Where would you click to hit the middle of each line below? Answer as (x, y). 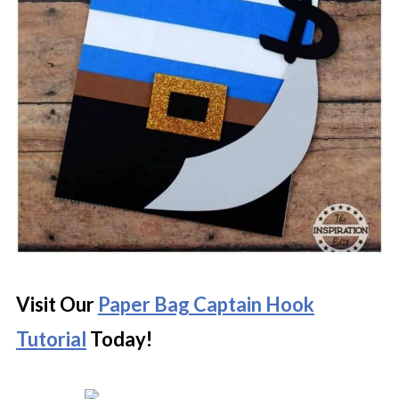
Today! (119, 339)
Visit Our (57, 305)
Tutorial (51, 339)
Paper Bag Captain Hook (206, 305)
